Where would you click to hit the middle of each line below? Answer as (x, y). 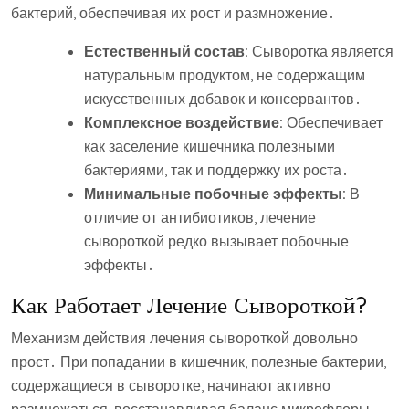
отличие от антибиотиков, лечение (200, 217)
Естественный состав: (166, 51)
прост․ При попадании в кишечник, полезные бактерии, (199, 362)
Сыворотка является (321, 51)
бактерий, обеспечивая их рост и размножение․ (173, 13)
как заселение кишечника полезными (210, 146)
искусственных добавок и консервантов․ (223, 99)
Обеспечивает (333, 122)
